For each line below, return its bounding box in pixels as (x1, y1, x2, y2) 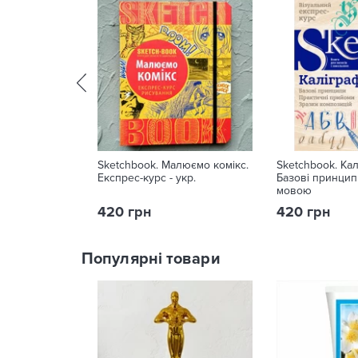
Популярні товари (82, 249, 221, 268)
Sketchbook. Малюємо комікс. (97, 158, 249, 172)
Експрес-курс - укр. (97, 171, 196, 185)
